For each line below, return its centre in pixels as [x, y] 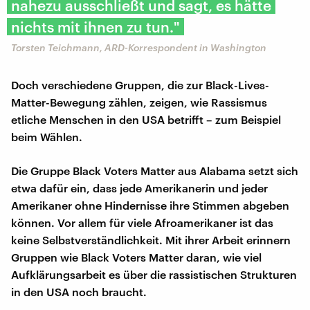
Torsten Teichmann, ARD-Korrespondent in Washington [139, 47]
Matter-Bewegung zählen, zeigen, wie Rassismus [139, 102]
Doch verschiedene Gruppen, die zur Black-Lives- [140, 84]
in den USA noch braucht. [79, 291]
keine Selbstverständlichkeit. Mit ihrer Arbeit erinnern [151, 239]
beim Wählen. [47, 136]
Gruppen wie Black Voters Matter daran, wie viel [136, 257]
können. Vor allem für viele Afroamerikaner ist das [142, 222]
